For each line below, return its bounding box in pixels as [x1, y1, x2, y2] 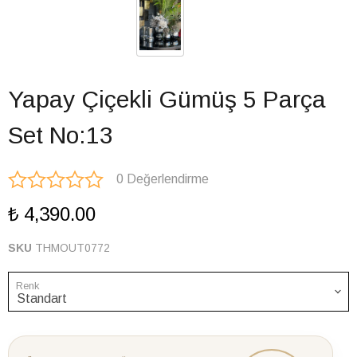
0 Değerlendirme [116, 172, 209, 186]
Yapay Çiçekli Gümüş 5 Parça [8, 86, 326, 112]
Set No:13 [8, 122, 113, 148]
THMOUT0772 [35, 241, 110, 254]
